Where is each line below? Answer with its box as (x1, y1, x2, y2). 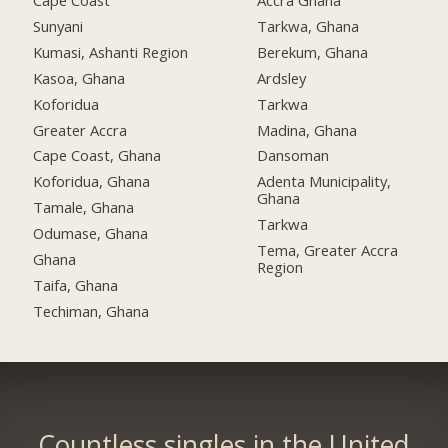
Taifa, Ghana (33, 275, 119, 296)
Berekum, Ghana (257, 41, 369, 62)
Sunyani (33, 15, 84, 36)
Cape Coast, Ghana (33, 145, 162, 166)
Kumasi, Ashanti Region (33, 41, 189, 62)
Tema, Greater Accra (257, 240, 399, 261)
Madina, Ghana (257, 119, 358, 140)
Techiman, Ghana (33, 300, 150, 321)
